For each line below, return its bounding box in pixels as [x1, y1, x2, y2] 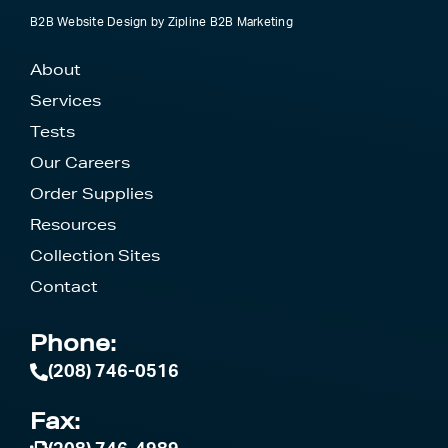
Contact [30, 276, 98, 296]
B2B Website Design [30, 15, 148, 28]
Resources [30, 214, 116, 234]
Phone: [30, 328, 116, 356]
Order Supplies [30, 183, 153, 203]
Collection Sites [30, 245, 160, 265]
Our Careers [30, 152, 130, 172]
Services [30, 90, 101, 110]
